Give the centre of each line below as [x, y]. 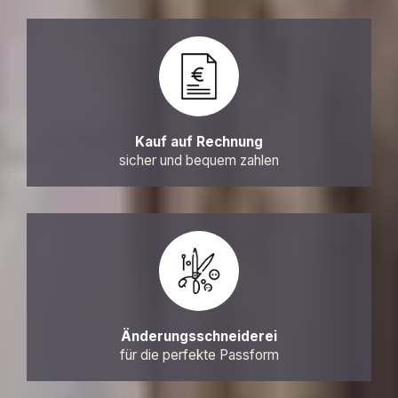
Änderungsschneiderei [199, 337]
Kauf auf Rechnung [199, 142]
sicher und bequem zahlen [199, 161]
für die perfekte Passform [199, 355]
